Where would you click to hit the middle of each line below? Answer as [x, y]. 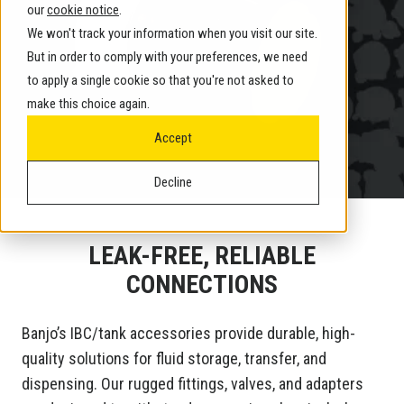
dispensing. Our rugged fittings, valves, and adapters [193, 384]
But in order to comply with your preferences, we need [167, 57]
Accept [173, 138]
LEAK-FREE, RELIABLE [202, 256]
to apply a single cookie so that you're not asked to [161, 80]
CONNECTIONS [202, 285]
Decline [173, 183]
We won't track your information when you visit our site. [172, 33]
